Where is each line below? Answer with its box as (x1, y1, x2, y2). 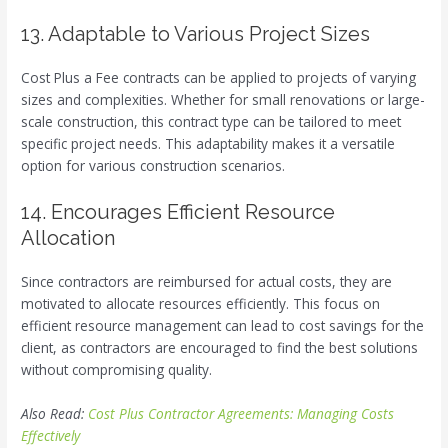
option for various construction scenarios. (21, 155, 286, 175)
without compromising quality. (21, 359, 213, 379)
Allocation (21, 225, 116, 250)
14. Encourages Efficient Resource (21, 199, 336, 224)
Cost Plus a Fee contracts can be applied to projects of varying (21, 67, 417, 87)
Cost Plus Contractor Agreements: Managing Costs (88, 403, 395, 423)
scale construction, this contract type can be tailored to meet (21, 111, 402, 131)
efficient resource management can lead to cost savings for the (21, 315, 425, 335)
